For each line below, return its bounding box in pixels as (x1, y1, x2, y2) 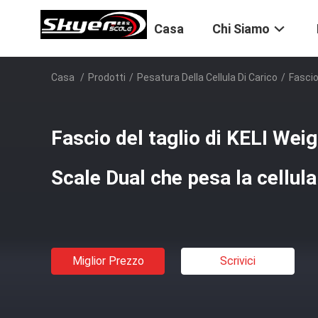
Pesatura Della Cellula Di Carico (137, 72, 278, 83)
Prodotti (88, 72, 126, 83)
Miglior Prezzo (72, 254, 144, 268)
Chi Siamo (212, 21, 270, 37)
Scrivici (220, 254, 256, 268)
